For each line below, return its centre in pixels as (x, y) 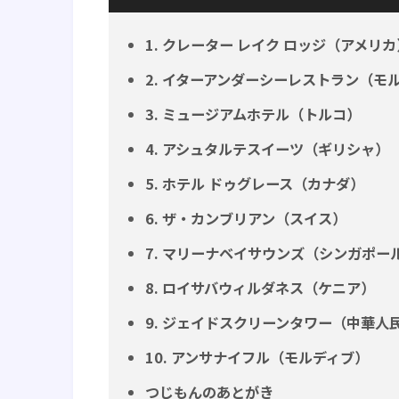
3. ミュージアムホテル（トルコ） (252, 114)
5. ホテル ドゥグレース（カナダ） (254, 183)
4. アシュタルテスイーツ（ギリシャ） (267, 148)
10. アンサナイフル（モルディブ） (256, 357)
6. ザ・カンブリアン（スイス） (245, 218)
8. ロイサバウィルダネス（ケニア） (260, 287)
